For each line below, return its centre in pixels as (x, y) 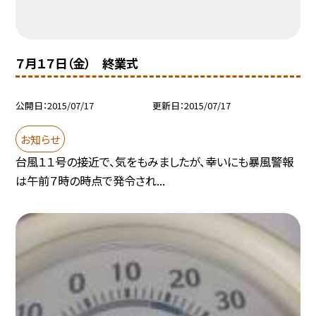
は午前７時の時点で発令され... (91, 181)
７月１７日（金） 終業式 (77, 63)
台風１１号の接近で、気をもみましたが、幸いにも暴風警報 (155, 162)
